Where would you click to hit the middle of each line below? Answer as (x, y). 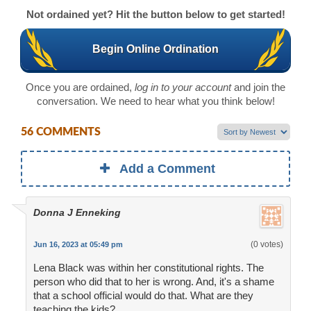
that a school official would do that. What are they (143, 296)
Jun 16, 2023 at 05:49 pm (78, 245)
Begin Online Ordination (155, 49)
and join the (258, 87)
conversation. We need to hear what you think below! (155, 101)
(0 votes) (267, 245)
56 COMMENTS (61, 132)
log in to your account (183, 87)
